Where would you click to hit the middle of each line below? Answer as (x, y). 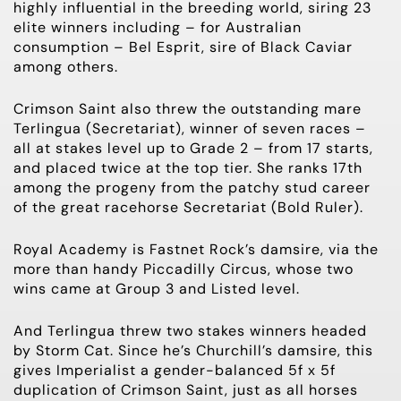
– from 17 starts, (313, 148)
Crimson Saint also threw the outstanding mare (188, 108)
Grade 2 (222, 148)
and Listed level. (237, 288)
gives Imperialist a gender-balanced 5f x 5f (175, 370)
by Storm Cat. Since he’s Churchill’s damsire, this (193, 350)
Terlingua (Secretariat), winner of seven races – (190, 128)
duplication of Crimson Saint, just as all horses (186, 389)
